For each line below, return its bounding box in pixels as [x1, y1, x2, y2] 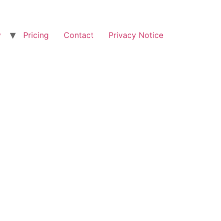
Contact [64, 30, 94, 40]
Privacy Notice [109, 30, 163, 40]
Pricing [23, 30, 49, 40]
